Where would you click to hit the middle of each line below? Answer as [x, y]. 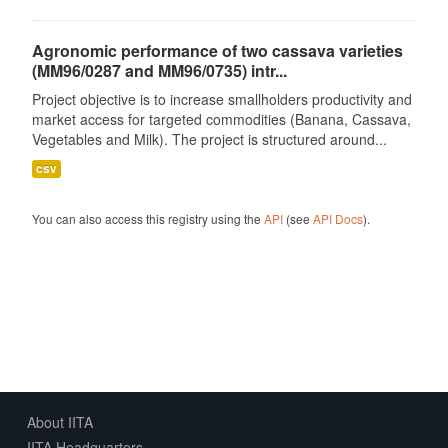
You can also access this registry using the [147, 218]
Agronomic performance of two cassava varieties [217, 50]
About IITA [59, 422]
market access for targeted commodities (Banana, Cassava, [221, 119]
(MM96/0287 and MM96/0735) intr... [159, 70]
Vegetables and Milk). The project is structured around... [209, 139]
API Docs [337, 218]
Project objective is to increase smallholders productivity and [221, 99]
